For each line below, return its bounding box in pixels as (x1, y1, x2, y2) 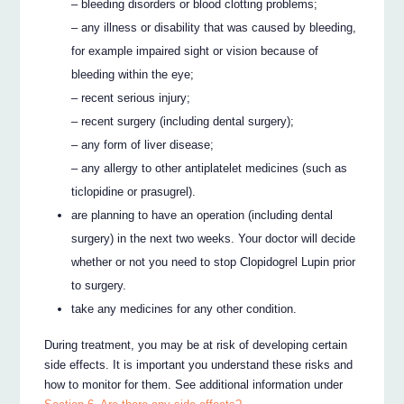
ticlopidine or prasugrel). (71, 184, 197, 198)
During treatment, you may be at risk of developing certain (44, 338, 348, 353)
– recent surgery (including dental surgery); (71, 114, 295, 128)
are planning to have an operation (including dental (71, 207, 334, 222)
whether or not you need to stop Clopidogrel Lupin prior (71, 254, 356, 269)
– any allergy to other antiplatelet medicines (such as (71, 161, 348, 175)
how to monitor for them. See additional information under (44, 378, 344, 392)
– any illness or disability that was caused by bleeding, (71, 20, 357, 34)
